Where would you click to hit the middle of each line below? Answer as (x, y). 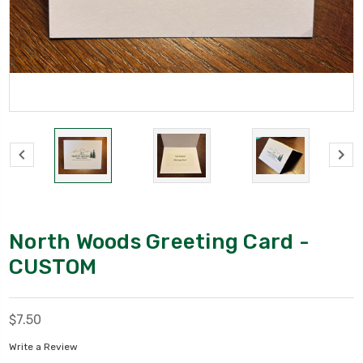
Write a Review (43, 347)
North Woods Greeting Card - (159, 241)
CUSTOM (53, 267)
